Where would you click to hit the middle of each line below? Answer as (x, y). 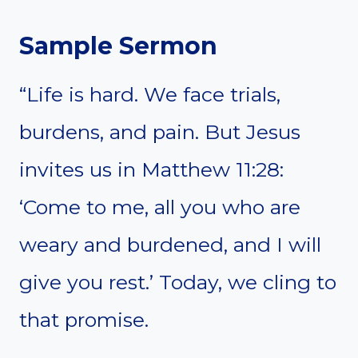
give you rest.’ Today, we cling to (178, 282)
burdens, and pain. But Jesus (160, 131)
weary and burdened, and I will (170, 244)
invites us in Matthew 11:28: (151, 169)
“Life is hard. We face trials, (150, 94)
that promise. (84, 319)
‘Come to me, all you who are (160, 207)
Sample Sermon (118, 46)
